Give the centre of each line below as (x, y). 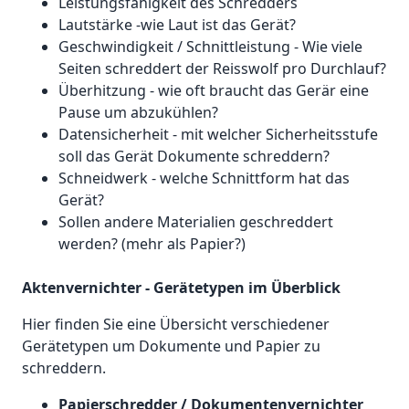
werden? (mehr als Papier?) (152, 244)
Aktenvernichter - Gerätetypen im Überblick (181, 288)
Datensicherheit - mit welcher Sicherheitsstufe (218, 134)
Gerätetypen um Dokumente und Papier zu (171, 346)
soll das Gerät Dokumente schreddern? (194, 156)
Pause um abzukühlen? (138, 112)
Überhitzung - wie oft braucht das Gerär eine (214, 90)
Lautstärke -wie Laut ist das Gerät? (177, 25)
